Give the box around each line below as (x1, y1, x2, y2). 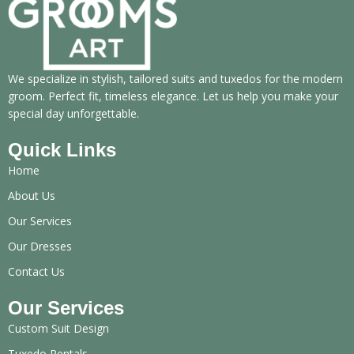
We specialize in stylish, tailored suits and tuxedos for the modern (8, 70, 343, 86)
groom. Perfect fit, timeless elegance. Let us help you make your (8, 88, 338, 104)
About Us (8, 187, 55, 203)
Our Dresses (8, 238, 72, 254)
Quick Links (8, 138, 116, 160)
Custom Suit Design (8, 320, 109, 336)
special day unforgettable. (8, 105, 139, 121)
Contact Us (8, 263, 65, 279)
